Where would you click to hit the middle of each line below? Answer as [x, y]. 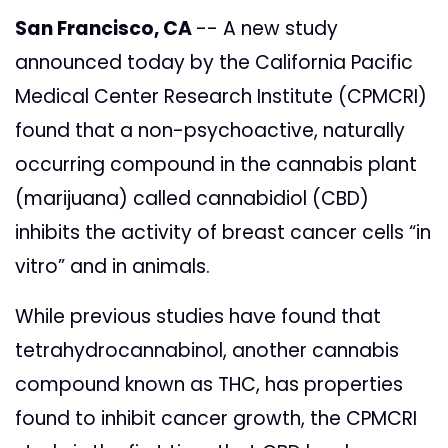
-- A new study [267, 29]
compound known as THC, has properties [209, 385]
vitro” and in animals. [112, 267]
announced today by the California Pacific [214, 63]
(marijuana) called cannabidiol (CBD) [192, 199]
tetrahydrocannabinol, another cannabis [207, 351]
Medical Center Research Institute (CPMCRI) [221, 97]
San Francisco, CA [105, 29]
